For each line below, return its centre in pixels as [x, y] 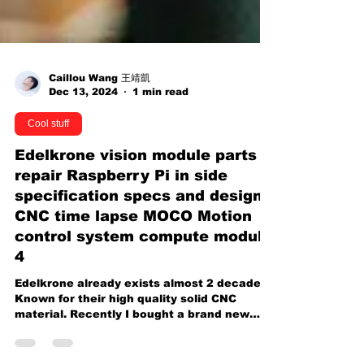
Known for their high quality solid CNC [126, 323]
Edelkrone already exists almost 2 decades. [143, 308]
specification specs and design [139, 220]
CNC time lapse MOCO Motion [133, 240]
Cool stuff [48, 148]
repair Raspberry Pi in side [121, 200]
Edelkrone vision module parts [136, 180]
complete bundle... [69, 354]
